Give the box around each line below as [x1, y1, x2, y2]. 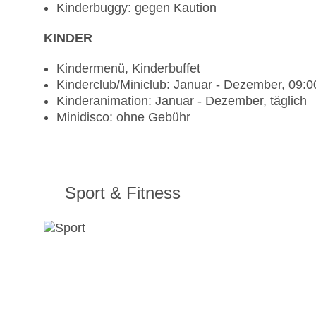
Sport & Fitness [65, 183, 181, 203]
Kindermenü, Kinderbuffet [56, 61, 200, 76]
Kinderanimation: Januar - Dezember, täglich [56, 94, 307, 109]
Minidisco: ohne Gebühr [56, 110, 190, 125]
